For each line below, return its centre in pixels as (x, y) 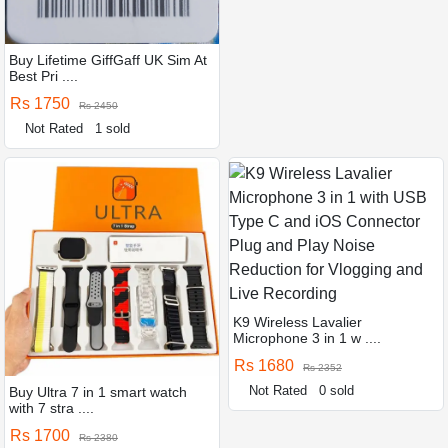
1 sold (113, 128)
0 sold (337, 390)
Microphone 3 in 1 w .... (307, 337)
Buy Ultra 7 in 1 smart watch (98, 391)
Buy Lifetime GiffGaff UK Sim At (108, 59)
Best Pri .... (43, 75)
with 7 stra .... (51, 407)
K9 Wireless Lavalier (297, 321)
